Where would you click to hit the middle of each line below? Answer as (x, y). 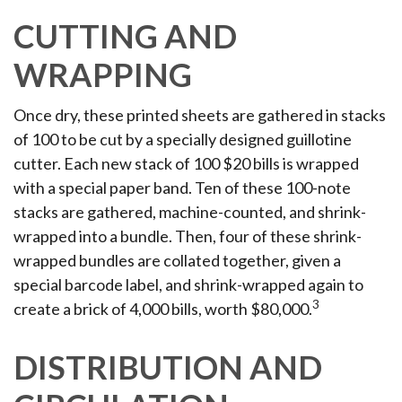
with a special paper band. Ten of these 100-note (182, 188)
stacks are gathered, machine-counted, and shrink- (190, 212)
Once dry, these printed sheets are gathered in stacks (200, 115)
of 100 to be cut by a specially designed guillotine (183, 139)
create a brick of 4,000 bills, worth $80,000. (163, 309)
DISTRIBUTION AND (168, 367)
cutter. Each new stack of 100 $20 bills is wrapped (186, 163)
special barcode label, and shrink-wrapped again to (188, 284)
